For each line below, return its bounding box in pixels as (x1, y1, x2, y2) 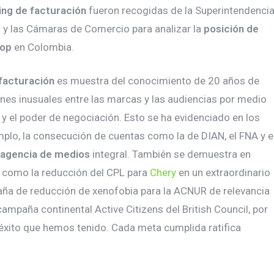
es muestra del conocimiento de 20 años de (54, 75, 259, 87)
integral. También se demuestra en (90, 148, 251, 160)
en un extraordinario (176, 166, 270, 179)
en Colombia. (12, 41, 74, 53)
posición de (204, 23, 259, 35)
